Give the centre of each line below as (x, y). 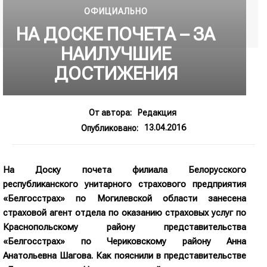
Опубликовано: (110, 128)
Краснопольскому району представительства (125, 227)
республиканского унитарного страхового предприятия (125, 184)
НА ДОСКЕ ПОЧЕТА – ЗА (116, 34)
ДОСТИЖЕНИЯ (116, 74)
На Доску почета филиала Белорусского (125, 170)
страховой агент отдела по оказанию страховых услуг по (125, 212)
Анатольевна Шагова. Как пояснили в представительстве (125, 255)
